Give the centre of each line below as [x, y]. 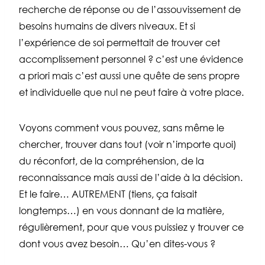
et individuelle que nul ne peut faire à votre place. [131, 93]
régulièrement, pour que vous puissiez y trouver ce [131, 227]
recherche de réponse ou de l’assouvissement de [130, 10]
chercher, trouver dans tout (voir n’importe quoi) [128, 145]
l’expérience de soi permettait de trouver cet [119, 43]
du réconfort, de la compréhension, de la [112, 161]
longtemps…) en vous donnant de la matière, [122, 211]
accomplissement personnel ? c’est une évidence [131, 59]
